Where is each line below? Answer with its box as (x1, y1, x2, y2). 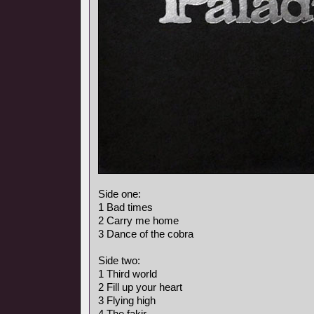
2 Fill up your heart (98, 281, 182, 293)
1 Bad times (98, 201, 153, 213)
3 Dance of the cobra (98, 228, 193, 240)
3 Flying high (98, 294, 156, 306)
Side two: (98, 254, 140, 266)
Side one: (98, 188, 141, 200)
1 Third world (98, 268, 157, 280)
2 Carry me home (98, 214, 179, 226)
